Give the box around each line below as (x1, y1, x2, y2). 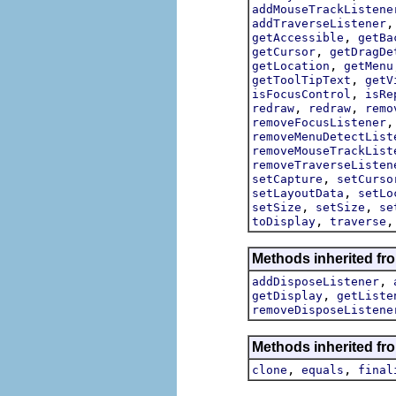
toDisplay (252, 214, 316, 228)
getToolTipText (252, 72, 351, 87)
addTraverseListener (252, 16, 386, 30)
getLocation (252, 58, 330, 72)
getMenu (344, 58, 393, 72)
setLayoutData (252, 186, 344, 200)
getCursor (252, 44, 316, 58)
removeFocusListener (252, 115, 386, 129)
